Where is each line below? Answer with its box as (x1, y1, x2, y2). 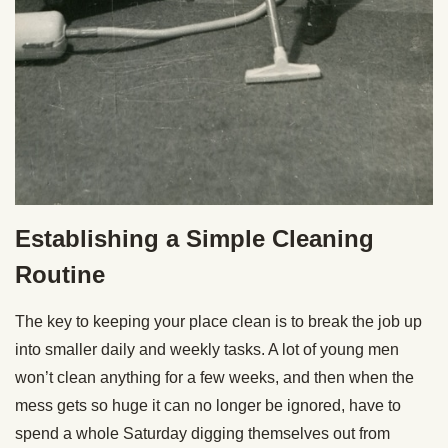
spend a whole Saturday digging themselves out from (15, 424, 390, 442)
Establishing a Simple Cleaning (15, 224, 374, 252)
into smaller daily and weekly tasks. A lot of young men (15, 340, 399, 358)
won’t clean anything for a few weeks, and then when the (15, 368, 414, 386)
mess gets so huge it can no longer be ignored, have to (15, 396, 401, 414)
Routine (15, 260, 105, 288)
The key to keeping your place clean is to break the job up (15, 312, 422, 330)
